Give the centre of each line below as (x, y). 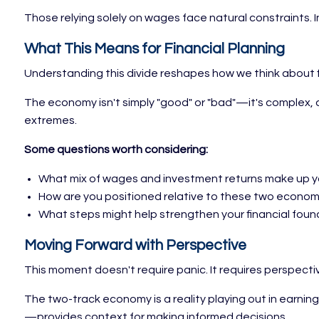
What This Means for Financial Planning (155, 49)
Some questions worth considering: (116, 150)
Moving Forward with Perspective (136, 246)
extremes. (51, 121)
